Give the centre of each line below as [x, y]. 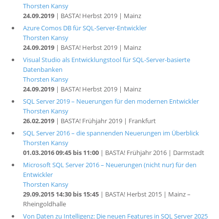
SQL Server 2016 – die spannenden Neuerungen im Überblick [111, 133]
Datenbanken [43, 69]
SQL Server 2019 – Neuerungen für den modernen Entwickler [111, 101]
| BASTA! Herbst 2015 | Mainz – [144, 194]
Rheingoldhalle [44, 204]
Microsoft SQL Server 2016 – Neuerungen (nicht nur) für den [109, 165]
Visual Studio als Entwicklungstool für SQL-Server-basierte [106, 60]
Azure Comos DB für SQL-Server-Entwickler [85, 28]
